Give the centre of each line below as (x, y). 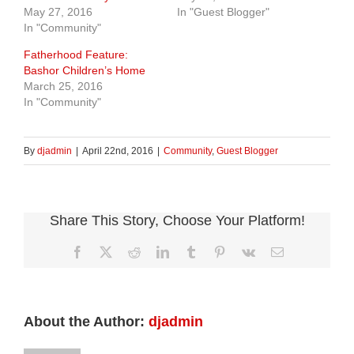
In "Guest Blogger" (223, 11)
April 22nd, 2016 (118, 151)
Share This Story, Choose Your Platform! (177, 220)
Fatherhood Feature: (76, 54)
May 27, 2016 (58, 11)
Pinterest (246, 251)
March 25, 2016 (63, 86)
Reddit (156, 251)
